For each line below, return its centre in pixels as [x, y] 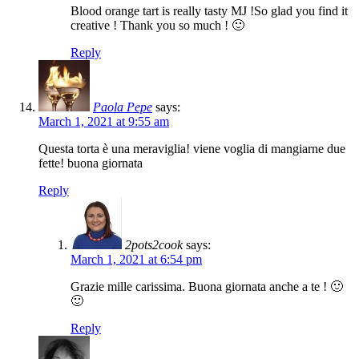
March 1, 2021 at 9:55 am [104, 122]
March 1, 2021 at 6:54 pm [136, 260]
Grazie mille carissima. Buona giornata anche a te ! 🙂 [207, 287]
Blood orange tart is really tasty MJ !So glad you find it [209, 11]
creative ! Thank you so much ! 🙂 [157, 26]
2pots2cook [154, 245]
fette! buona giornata [91, 163]
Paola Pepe [123, 107]
